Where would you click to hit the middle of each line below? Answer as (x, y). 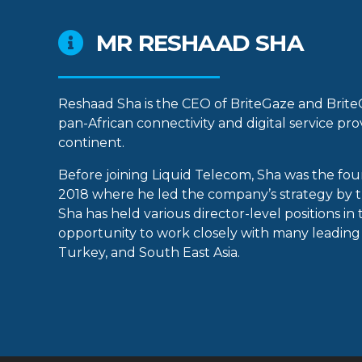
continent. (93, 143)
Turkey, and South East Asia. (151, 253)
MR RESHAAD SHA (200, 43)
